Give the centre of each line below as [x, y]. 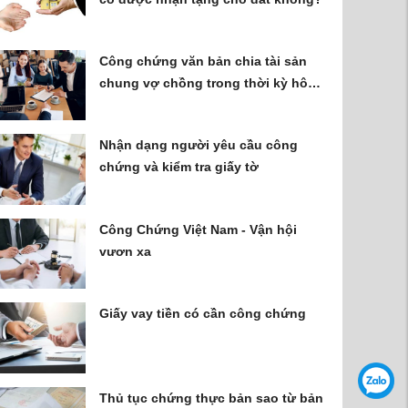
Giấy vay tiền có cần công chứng [203, 314]
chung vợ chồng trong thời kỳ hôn [208, 83]
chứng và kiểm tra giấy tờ [179, 167]
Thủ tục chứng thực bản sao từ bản [212, 398]
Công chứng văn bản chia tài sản [204, 61]
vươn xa [126, 251]
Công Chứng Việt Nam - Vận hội [199, 229]
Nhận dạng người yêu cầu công [199, 145]
